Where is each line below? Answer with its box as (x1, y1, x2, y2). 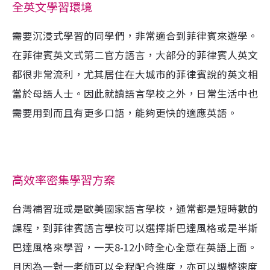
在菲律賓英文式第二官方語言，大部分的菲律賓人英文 (12, 48, 258, 62)
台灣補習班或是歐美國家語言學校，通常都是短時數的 (12, 201, 258, 216)
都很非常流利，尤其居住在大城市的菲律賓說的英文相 (12, 67, 258, 81)
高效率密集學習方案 (12, 172, 115, 189)
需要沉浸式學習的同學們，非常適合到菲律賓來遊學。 (12, 28, 258, 43)
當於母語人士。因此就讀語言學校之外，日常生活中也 (12, 86, 258, 101)
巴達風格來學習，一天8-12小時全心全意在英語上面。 (12, 240, 257, 254)
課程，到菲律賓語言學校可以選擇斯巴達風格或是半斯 (12, 221, 258, 235)
